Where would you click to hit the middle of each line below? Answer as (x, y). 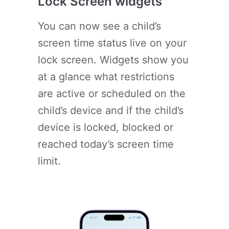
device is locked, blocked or (106, 127)
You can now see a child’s (99, 26)
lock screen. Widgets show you (113, 60)
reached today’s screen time (106, 144)
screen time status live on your (112, 43)
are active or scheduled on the (112, 93)
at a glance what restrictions (106, 76)
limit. (49, 161)
